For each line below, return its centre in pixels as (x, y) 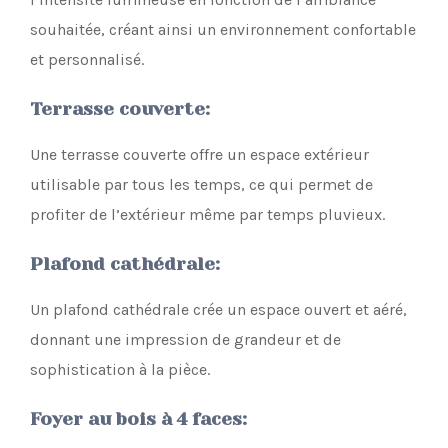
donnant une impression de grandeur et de (185, 340)
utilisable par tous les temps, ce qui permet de (201, 185)
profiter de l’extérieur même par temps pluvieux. (207, 215)
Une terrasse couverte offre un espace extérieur (199, 155)
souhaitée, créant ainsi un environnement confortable (223, 30)
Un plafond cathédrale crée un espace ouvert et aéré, (218, 310)
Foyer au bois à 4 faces (136, 419)
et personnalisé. (87, 60)
